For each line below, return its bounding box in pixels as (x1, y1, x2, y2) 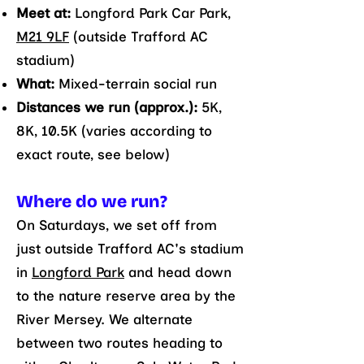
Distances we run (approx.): (16, 99, 201, 115)
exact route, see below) (16, 146, 170, 162)
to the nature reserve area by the (16, 288, 236, 304)
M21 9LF (16, 28, 69, 45)
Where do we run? (16, 191, 167, 212)
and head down (124, 264, 232, 280)
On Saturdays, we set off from (16, 217, 217, 233)
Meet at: (16, 5, 75, 21)
